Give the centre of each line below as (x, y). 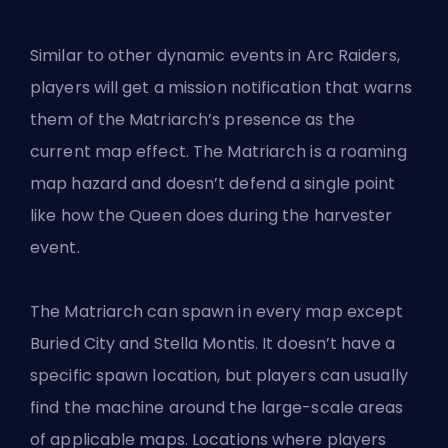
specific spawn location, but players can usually (219, 375)
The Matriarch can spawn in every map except (217, 311)
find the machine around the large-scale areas (217, 407)
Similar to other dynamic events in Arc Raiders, (215, 55)
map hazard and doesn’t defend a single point (213, 183)
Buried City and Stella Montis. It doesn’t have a (212, 343)
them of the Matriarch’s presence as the (192, 119)
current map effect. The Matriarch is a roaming (218, 151)
